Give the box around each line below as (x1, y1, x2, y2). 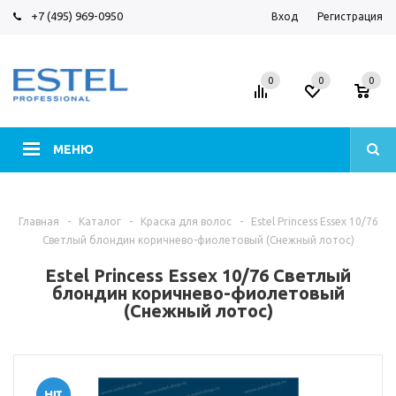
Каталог (78, 216, 121, 227)
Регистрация (317, 11, 383, 22)
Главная (18, 216, 59, 227)
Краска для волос (140, 216, 232, 227)
